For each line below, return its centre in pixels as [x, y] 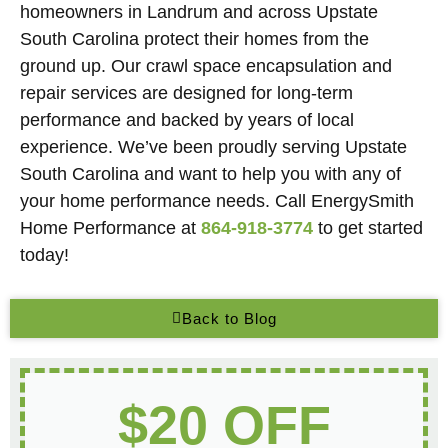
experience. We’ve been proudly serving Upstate [213, 147]
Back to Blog [229, 318]
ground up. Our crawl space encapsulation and [206, 66]
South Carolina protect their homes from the [194, 39]
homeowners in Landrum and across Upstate [199, 12]
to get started [368, 228]
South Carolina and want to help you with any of [210, 174]
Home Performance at [110, 228]
